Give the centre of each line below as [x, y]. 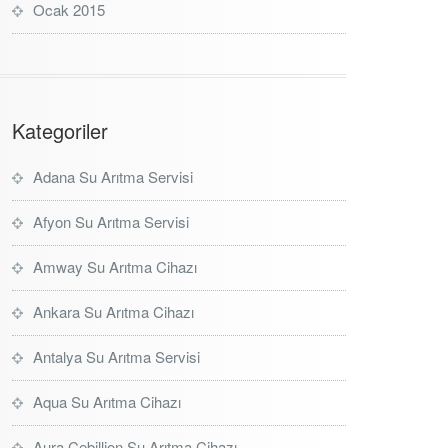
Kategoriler [60, 130]
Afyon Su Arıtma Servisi [111, 221]
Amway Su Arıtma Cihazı [115, 266]
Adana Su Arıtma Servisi [113, 176]
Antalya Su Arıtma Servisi [116, 356]
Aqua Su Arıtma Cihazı [107, 401]
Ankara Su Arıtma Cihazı [113, 311]
